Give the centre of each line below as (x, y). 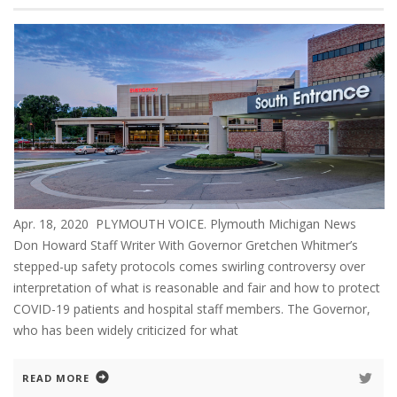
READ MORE (56, 378)
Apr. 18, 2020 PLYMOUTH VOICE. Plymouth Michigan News (188, 223)
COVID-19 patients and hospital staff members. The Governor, (192, 308)
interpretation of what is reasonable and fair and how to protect (197, 287)
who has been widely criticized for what (126, 330)
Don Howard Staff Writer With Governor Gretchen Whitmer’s (186, 245)
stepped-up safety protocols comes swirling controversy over (189, 266)
